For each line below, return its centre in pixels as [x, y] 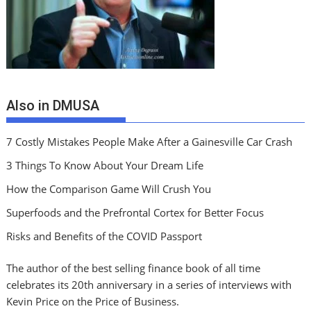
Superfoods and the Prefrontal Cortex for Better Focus [135, 212]
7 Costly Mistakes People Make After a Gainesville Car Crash [150, 141]
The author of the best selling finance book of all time [134, 268]
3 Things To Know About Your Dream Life [105, 165]
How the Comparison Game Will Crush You [109, 188]
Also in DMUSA [53, 105]
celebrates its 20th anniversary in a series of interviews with [149, 285]
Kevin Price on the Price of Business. [93, 302]
